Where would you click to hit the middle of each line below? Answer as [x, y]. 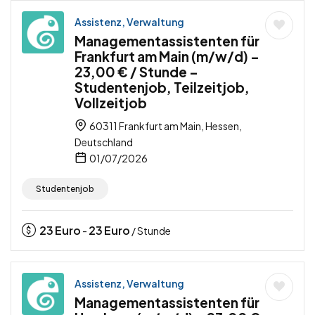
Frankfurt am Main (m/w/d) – [167, 57]
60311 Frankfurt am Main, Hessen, [165, 126]
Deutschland [104, 142]
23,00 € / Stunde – [136, 72]
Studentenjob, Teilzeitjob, [162, 88]
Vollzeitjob [111, 103]
